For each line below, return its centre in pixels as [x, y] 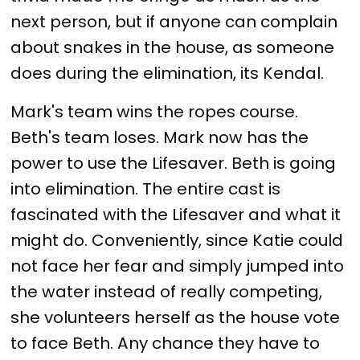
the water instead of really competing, [167, 292]
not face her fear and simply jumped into [178, 266]
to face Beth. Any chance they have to [166, 344]
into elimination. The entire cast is [146, 189]
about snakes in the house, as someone [173, 48]
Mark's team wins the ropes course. [155, 112]
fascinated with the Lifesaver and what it [176, 215]
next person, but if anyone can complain [174, 22]
